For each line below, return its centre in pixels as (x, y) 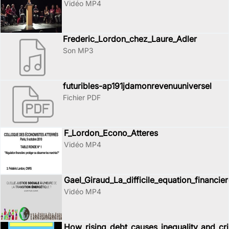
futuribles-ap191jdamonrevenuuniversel (137, 86)
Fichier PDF (82, 97)
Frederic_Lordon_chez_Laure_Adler (130, 39)
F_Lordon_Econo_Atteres (111, 133)
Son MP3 (78, 50)
